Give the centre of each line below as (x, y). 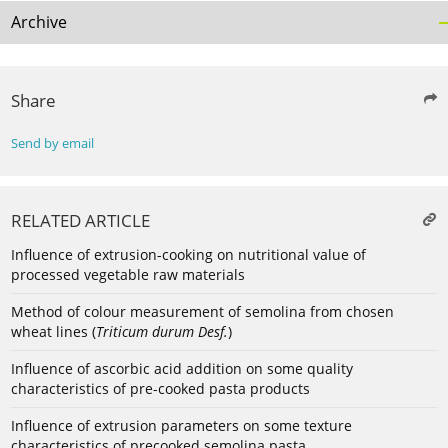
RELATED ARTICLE (80, 221)
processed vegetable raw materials (128, 275)
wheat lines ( (53, 332)
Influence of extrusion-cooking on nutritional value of (188, 255)
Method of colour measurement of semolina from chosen (202, 312)
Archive (39, 22)
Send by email (52, 144)
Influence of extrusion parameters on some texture (181, 426)
